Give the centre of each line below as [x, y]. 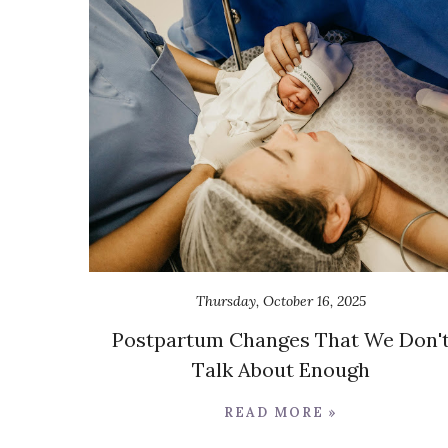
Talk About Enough [280, 370]
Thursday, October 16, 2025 [280, 301]
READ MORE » [280, 413]
